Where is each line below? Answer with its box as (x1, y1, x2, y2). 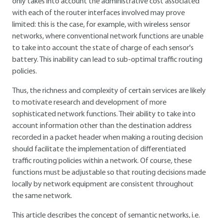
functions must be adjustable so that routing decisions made (12, 169, 206, 177)
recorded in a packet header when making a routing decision (12, 134, 203, 142)
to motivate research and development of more (12, 99, 166, 107)
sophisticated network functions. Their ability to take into (12, 110, 196, 118)
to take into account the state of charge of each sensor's (12, 44, 194, 52)
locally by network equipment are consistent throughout (12, 181, 194, 188)
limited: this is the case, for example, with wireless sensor (12, 21, 190, 29)
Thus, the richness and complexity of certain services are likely (12, 87, 206, 95)
